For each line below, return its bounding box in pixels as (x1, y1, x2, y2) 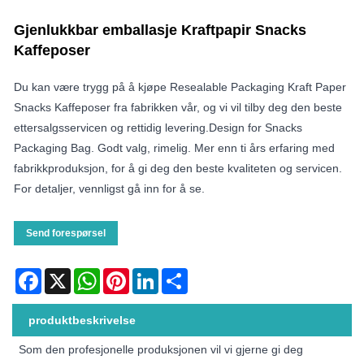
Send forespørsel (26, 227, 106, 239)
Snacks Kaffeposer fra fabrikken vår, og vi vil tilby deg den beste (14, 100, 342, 114)
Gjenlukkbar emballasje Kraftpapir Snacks (14, 21, 306, 38)
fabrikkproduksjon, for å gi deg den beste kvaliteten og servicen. (14, 161, 342, 175)
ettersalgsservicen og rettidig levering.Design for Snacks (14, 120, 302, 134)
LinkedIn (158, 267, 202, 281)
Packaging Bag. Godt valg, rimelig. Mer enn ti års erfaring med (14, 141, 335, 154)
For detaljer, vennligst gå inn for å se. (14, 181, 205, 195)
